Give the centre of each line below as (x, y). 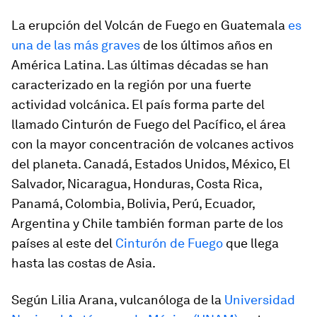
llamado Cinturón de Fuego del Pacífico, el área (149, 124)
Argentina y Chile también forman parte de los (147, 223)
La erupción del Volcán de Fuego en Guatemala (150, 25)
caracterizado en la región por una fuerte (131, 85)
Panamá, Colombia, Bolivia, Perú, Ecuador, (133, 203)
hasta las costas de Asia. (83, 263)
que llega (251, 243)
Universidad (260, 300)
